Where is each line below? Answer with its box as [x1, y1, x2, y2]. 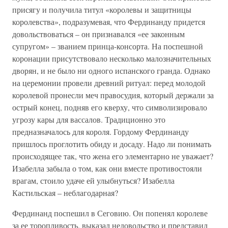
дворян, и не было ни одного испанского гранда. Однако [12, 65, 210, 76]
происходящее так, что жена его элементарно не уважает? [12, 151, 213, 161]
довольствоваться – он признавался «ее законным [12, 28, 185, 39]
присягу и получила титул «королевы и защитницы [12, 4, 191, 15]
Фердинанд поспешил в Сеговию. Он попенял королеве [12, 208, 208, 218]
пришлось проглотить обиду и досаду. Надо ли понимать [12, 138, 211, 149]
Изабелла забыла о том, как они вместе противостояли [12, 163, 202, 174]
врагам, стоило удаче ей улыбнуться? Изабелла [12, 175, 175, 186]
